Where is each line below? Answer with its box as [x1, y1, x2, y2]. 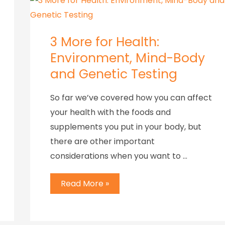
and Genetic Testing [50, 65, 177, 83]
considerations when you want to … [50, 150, 187, 162]
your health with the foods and [50, 106, 171, 119]
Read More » [61, 177, 109, 189]
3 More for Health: [50, 33, 159, 51]
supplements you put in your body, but [50, 121, 201, 133]
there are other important [50, 136, 155, 148]
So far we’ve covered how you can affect [50, 92, 212, 104]
